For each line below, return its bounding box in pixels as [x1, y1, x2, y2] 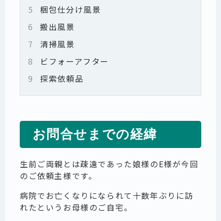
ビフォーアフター [37, 55, 110, 67]
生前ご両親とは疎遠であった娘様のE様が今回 [20, 157, 199, 170]
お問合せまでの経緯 [32, 127, 157, 142]
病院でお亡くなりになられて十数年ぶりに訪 [20, 189, 193, 201]
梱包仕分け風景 [37, 3, 101, 15]
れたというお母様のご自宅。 [20, 201, 133, 213]
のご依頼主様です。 [20, 169, 97, 182]
